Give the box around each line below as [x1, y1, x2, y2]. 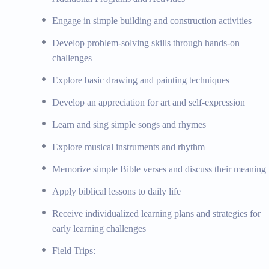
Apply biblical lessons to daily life [52, 186, 181, 196]
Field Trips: [52, 245, 96, 256]
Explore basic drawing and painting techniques [52, 74, 230, 85]
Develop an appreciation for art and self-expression [52, 97, 246, 107]
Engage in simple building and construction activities [52, 15, 252, 26]
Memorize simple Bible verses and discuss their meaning [52, 163, 267, 174]
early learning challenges [52, 223, 147, 234]
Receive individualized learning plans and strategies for [52, 208, 261, 219]
